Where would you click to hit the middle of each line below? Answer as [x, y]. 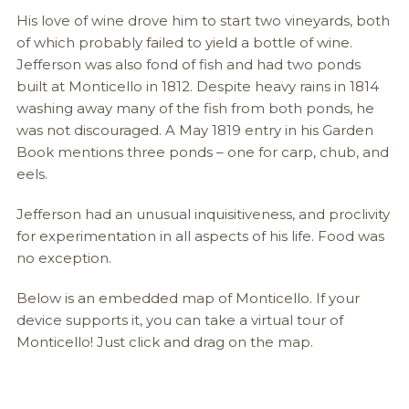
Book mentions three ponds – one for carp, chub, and [202, 152]
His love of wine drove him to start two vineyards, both [203, 20]
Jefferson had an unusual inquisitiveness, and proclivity [203, 214]
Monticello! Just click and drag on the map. [164, 341]
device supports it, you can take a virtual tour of [179, 320]
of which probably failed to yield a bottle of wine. [184, 42]
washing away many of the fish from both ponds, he [195, 108]
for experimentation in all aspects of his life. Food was [200, 236]
